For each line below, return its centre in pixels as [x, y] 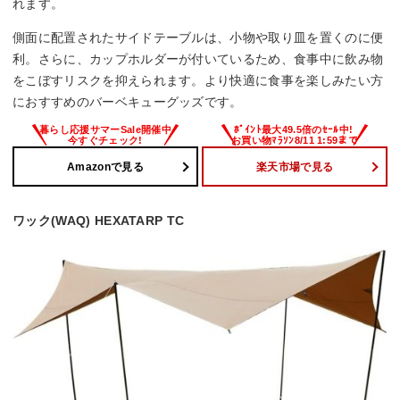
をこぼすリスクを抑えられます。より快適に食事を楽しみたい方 [198, 81]
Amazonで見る [105, 167]
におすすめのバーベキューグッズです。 [128, 102]
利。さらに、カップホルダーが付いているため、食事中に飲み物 [198, 59]
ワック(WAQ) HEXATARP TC [99, 221]
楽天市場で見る [295, 167]
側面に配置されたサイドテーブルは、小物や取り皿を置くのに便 [198, 38]
